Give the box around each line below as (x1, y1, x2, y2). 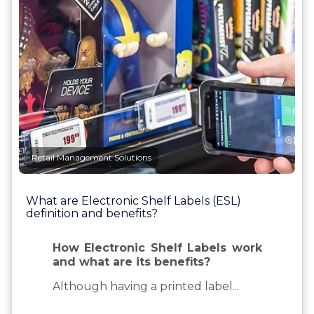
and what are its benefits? (52, 254, 210, 268)
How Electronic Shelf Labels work (52, 240, 262, 254)
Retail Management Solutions (32, 151, 151, 163)
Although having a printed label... (52, 279, 239, 293)
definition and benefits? (26, 206, 158, 220)
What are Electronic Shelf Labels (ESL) (26, 193, 241, 207)
